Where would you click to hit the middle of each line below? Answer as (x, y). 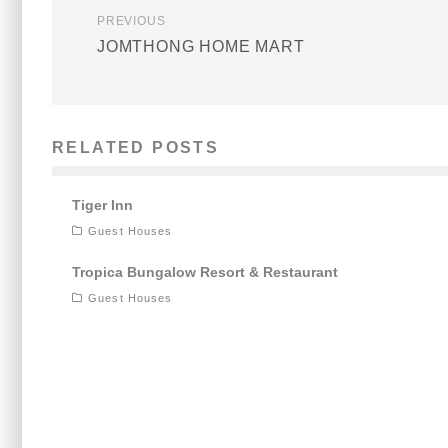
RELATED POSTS (136, 148)
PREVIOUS (131, 21)
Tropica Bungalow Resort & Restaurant (205, 272)
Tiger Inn (102, 205)
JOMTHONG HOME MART (201, 47)
